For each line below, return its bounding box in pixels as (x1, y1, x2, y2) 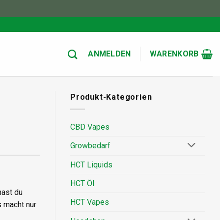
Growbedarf (70, 141, 110, 151)
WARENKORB (149, 49, 199, 58)
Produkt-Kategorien (70, 92, 152, 102)
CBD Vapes (70, 122, 110, 132)
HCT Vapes (70, 197, 109, 207)
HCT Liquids (70, 160, 112, 170)
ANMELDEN (88, 49, 131, 58)
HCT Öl (70, 179, 94, 189)
